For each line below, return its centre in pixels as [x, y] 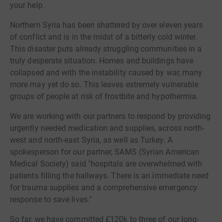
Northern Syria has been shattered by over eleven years [107, 25]
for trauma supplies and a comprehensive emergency [104, 188]
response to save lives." [51, 199]
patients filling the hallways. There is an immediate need [110, 176]
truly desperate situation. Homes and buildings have [102, 61]
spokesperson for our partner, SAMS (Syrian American [105, 152]
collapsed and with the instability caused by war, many [106, 73]
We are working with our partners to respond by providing [111, 116]
